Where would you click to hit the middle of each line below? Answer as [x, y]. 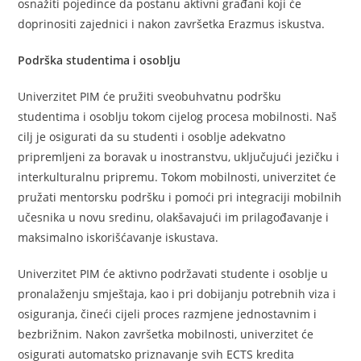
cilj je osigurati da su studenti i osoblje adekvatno [152, 136]
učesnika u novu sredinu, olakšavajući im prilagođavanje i [174, 217]
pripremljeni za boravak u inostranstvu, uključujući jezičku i [179, 156]
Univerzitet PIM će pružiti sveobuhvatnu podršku [150, 96]
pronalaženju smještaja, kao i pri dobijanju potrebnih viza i [177, 293]
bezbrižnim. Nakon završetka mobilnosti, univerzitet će [166, 334]
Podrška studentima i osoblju [100, 60]
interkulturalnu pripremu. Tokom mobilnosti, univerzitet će [177, 176]
